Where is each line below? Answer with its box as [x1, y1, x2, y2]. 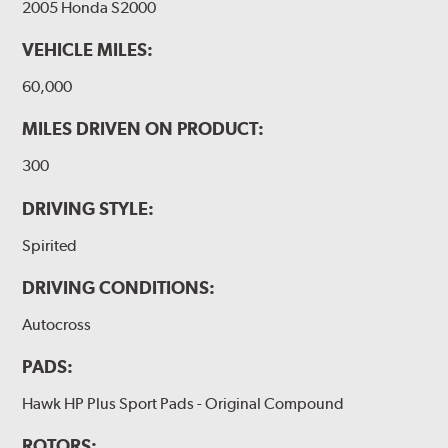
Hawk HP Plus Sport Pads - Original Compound [22, 393, 345, 413]
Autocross [22, 314, 92, 334]
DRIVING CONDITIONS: [22, 276, 216, 298]
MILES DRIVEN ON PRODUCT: [22, 118, 265, 140]
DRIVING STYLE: [22, 197, 155, 219]
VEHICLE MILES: [22, 39, 154, 61]
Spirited [22, 235, 78, 255]
